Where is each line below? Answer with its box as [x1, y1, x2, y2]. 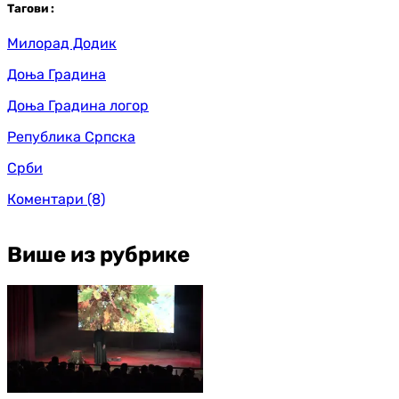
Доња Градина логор [7, 97, 149, 115]
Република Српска [7, 128, 135, 146]
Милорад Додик [7, 35, 117, 53]
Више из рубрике [7, 242, 190, 268]
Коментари [7, 191, 84, 208]
